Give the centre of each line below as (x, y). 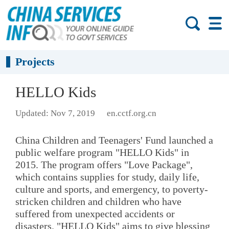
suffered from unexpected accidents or (95, 213)
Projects (35, 62)
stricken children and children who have (98, 201)
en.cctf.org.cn (131, 113)
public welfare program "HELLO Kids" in (102, 152)
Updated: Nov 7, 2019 (55, 113)
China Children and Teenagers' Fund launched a (114, 140)
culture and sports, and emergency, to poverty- (112, 189)
